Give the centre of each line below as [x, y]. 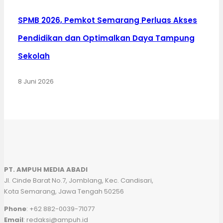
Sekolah [34, 56]
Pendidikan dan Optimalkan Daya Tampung [106, 38]
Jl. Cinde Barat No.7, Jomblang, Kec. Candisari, [79, 180]
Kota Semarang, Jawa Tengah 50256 [64, 191]
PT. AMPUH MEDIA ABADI [46, 169]
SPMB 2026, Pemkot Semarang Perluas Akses [108, 20]
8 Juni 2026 [36, 81]
